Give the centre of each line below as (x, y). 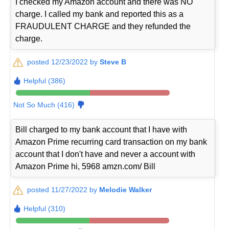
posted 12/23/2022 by (64, 62)
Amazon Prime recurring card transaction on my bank (111, 142)
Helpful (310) (45, 209)
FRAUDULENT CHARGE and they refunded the (103, 27)
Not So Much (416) (44, 105)
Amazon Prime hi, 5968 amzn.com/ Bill (86, 167)
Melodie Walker (126, 190)
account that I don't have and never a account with (106, 154)
